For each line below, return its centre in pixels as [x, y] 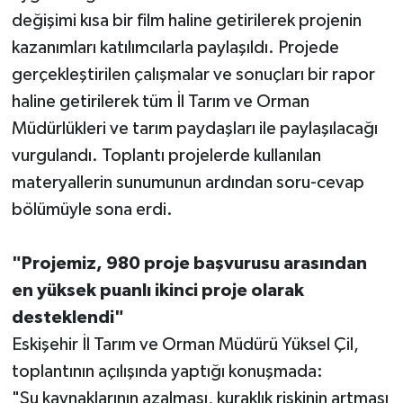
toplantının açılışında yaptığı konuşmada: [167, 372]
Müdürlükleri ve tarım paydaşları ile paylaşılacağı [194, 129]
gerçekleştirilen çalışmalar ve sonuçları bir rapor [193, 75]
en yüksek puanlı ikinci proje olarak [157, 291]
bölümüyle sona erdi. [92, 210]
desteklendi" [67, 318]
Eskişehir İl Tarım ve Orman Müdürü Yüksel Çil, [185, 345]
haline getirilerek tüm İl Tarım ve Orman [160, 102]
